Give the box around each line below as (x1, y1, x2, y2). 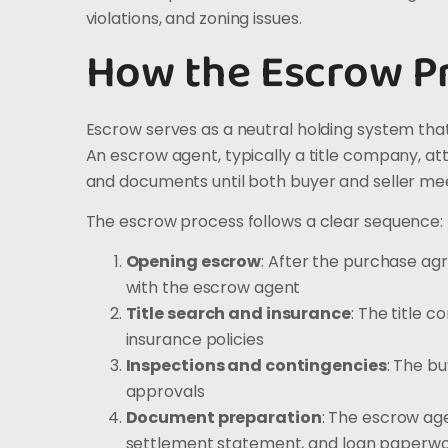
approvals (125, 380, 205, 404)
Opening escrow (125, 250, 262, 274)
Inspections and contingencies (125, 354, 387, 378)
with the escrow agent (125, 276, 301, 300)
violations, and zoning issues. (85, 7, 302, 31)
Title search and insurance (125, 302, 351, 326)
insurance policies (125, 328, 264, 352)
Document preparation (125, 406, 322, 430)
